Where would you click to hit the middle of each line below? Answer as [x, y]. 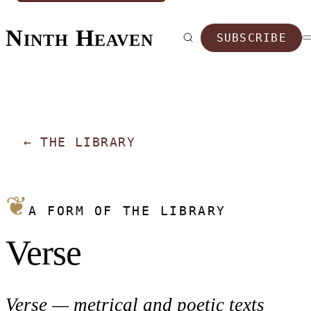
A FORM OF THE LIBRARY [127, 210]
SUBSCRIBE [252, 37]
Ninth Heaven [80, 37]
